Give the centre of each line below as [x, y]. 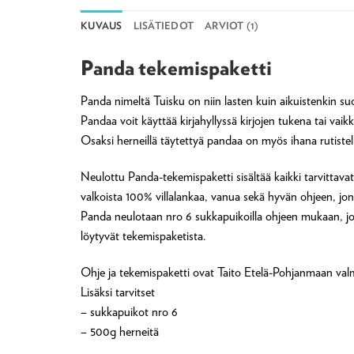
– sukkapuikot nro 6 [129, 311]
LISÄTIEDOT [164, 26]
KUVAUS [102, 26]
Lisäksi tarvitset [118, 292]
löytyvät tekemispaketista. [143, 235]
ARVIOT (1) [232, 26]
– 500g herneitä [120, 331]
